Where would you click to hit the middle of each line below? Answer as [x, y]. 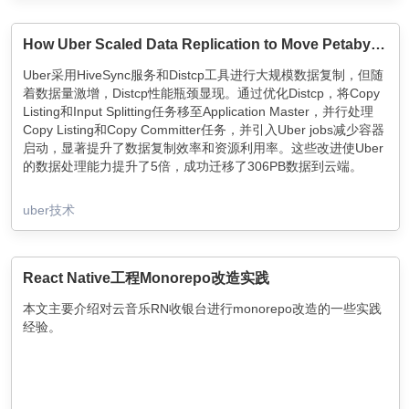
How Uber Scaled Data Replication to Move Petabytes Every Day [378, 44]
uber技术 [49, 210]
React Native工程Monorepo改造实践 [146, 278]
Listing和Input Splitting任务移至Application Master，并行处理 [198, 111]
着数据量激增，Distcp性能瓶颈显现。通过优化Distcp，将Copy [201, 93]
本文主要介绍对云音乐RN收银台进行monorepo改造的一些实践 [202, 309]
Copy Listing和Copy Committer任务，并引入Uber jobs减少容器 [204, 130]
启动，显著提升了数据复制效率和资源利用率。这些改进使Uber [203, 148]
